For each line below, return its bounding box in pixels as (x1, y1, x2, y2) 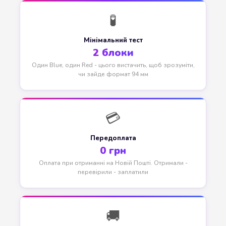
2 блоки (92, 46, 134, 60)
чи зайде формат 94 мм (78, 70, 148, 79)
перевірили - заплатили (78, 168, 148, 177)
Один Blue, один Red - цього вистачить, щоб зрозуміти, (31, 61, 195, 70)
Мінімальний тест (83, 36, 143, 45)
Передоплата (90, 134, 136, 143)
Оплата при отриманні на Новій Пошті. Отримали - (38, 159, 188, 167)
